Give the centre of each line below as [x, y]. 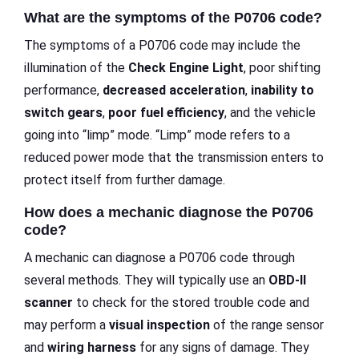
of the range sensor [267, 325]
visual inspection [159, 325]
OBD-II [287, 280]
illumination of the [76, 68]
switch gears [63, 113]
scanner [48, 303]
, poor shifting [282, 68]
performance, [63, 91]
